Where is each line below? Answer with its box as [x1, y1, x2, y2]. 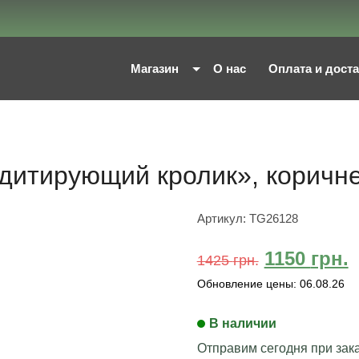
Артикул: [196, 212, 249, 225]
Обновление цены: [196, 277, 296, 290]
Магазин [130, 62, 179, 75]
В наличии [208, 317, 276, 330]
